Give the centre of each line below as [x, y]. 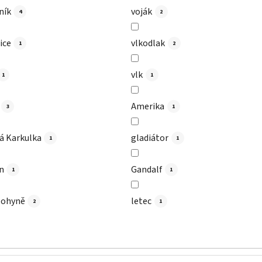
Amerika [148, 106]
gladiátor [150, 138]
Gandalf [146, 169]
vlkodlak [148, 43]
